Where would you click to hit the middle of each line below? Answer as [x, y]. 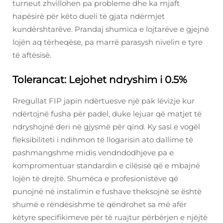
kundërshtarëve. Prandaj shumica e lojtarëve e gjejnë [111, 29]
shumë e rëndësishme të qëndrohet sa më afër [100, 205]
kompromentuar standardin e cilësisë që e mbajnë [106, 166]
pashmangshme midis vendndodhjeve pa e [93, 153]
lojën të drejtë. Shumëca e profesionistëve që [95, 179]
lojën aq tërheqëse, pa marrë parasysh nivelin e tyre [108, 42]
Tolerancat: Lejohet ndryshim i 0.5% [100, 80]
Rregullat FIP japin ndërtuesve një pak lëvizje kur [104, 101]
